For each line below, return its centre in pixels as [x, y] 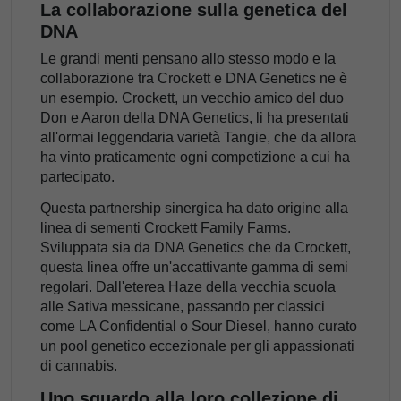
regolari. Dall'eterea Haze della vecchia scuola [188, 287]
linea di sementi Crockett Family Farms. [166, 228]
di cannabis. [79, 366]
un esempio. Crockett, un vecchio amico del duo [192, 98]
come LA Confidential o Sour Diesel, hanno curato [199, 327]
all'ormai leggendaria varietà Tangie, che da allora [198, 138]
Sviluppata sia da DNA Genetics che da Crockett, [196, 248]
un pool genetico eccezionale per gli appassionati [197, 346]
